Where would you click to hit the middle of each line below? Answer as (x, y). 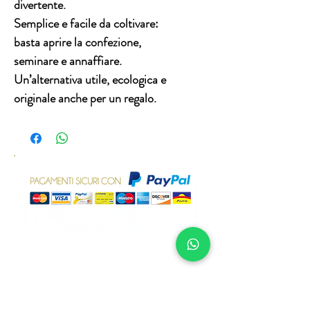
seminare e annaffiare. (68, 61)
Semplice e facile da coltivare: (86, 24)
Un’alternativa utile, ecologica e (90, 80)
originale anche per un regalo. (86, 99)
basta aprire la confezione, (77, 43)
